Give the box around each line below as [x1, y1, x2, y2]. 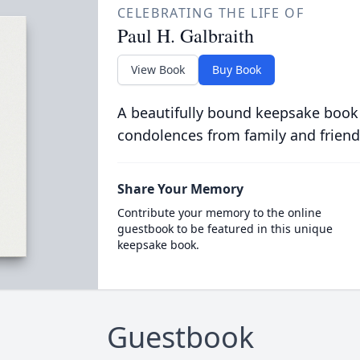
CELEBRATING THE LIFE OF [117, 4, 305, 22]
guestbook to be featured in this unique [117, 221, 333, 236]
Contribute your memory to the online [117, 205, 321, 220]
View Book [130, 62, 185, 77]
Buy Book [211, 62, 261, 77]
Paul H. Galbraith [117, 22, 254, 48]
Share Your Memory [117, 180, 243, 198]
